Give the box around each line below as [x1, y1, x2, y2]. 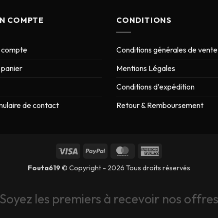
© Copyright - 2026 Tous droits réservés [62, 163, 190, 172]
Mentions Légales [116, 63, 175, 73]
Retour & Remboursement [116, 100, 203, 110]
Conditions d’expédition [116, 81, 195, 91]
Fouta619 [28, 163, 62, 172]
